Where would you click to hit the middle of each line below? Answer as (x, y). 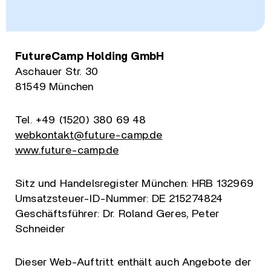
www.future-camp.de (67, 151)
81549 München (54, 87)
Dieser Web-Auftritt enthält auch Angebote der (133, 263)
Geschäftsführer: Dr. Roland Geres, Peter (117, 214)
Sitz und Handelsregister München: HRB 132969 (134, 184)
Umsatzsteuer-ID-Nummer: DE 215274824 (119, 199)
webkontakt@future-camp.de (89, 135)
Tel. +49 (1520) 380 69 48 (81, 120)
